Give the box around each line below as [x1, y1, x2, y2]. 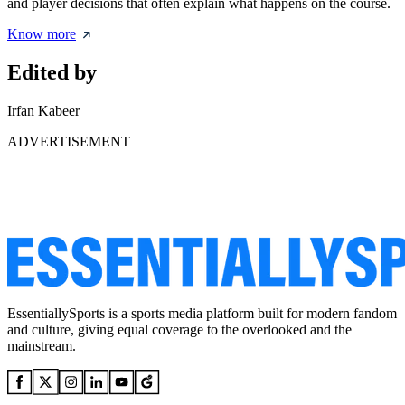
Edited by [7, 61, 97, 85]
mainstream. [7, 338, 76, 354]
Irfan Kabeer [7, 103, 80, 119]
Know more [7, 26, 76, 42]
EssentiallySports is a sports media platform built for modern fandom [7, 306, 397, 322]
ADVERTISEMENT [7, 134, 130, 150]
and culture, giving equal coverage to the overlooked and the [7, 322, 352, 338]
